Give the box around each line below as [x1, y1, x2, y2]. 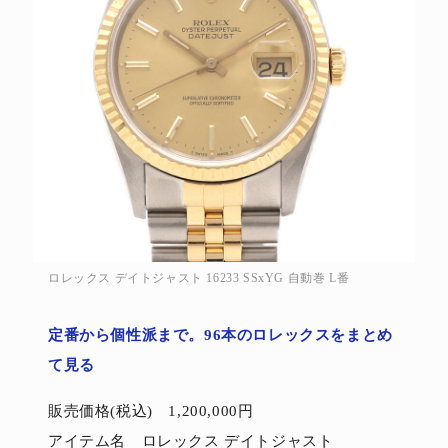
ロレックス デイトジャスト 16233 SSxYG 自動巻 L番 [48, 270, 350, 285]
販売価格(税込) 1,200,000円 [48, 402, 254, 419]
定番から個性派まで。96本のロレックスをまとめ [48, 326, 393, 343]
